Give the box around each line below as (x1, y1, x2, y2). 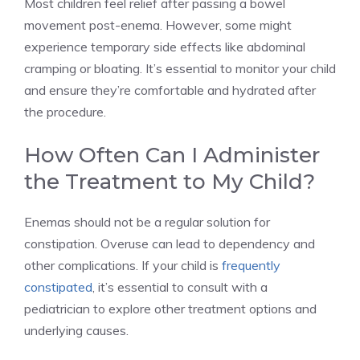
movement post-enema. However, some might (24, 16, 292, 33)
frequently (222, 256, 280, 273)
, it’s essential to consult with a (92, 278, 268, 295)
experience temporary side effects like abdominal (24, 38, 305, 55)
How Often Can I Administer (24, 141, 320, 168)
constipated (24, 278, 92, 295)
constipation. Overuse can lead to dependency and (24, 235, 315, 252)
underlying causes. (24, 321, 129, 338)
